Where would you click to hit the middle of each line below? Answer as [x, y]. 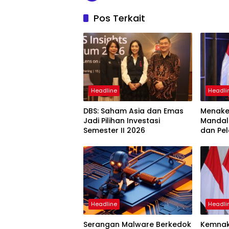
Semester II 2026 [114, 131]
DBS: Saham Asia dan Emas [133, 111]
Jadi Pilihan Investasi [122, 121]
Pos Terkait [119, 18]
